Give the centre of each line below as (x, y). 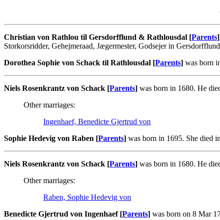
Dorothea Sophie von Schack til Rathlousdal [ (80, 62)
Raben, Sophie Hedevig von (87, 197)
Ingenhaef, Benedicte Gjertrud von (97, 121)
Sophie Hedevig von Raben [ (51, 138)
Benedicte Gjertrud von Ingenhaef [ (63, 214)
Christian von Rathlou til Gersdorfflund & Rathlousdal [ (98, 37)
